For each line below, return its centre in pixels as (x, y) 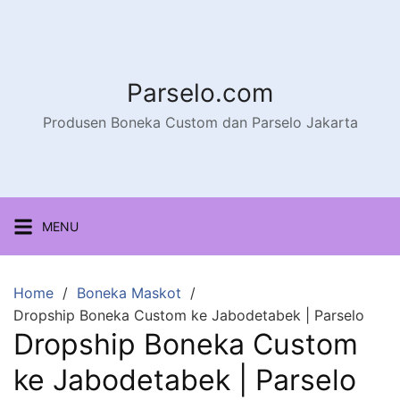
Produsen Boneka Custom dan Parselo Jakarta (200, 122)
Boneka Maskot (129, 293)
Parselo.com (200, 93)
